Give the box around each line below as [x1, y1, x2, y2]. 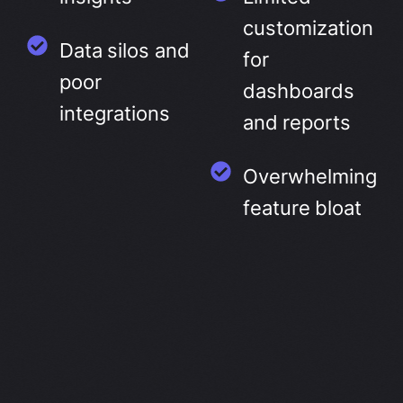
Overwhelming [242, 165, 377, 189]
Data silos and [58, 39, 191, 63]
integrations [58, 102, 170, 126]
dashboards [242, 79, 354, 103]
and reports [242, 111, 352, 135]
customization [242, 16, 373, 40]
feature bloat [242, 196, 363, 220]
